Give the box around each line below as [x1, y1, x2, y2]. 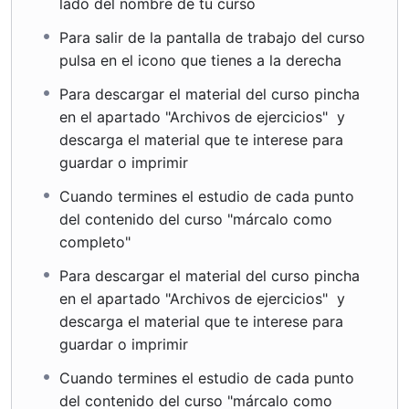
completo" [59, 232, 144, 251]
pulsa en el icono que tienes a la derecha [59, 50, 341, 69]
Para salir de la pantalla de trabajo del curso [59, 27, 365, 47]
